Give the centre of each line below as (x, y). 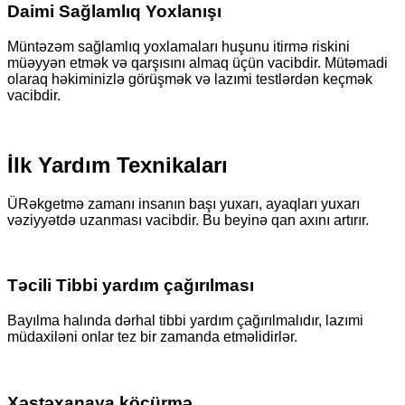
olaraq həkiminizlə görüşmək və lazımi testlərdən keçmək (190, 79)
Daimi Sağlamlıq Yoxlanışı (114, 12)
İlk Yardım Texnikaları (118, 165)
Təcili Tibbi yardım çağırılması (131, 286)
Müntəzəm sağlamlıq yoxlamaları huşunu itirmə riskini (179, 46)
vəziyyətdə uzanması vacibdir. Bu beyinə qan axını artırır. (188, 220)
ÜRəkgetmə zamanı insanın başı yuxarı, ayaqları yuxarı (184, 203)
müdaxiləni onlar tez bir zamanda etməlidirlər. (152, 337)
